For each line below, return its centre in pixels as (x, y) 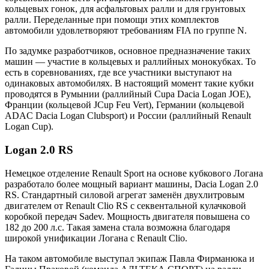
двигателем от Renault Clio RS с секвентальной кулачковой (125, 205)
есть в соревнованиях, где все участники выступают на (118, 73)
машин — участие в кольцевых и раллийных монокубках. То (130, 62)
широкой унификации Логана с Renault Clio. (96, 238)
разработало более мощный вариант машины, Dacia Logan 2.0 (131, 184)
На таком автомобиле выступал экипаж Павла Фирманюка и (130, 258)
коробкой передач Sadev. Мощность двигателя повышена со (127, 216)
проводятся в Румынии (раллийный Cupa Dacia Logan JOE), (128, 94)
